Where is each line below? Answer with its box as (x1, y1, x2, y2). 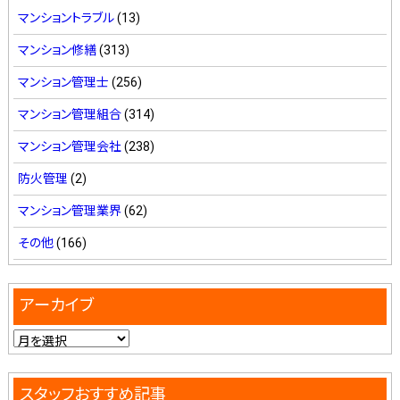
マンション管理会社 (17, 138, 121, 154)
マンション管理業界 (17, 203, 121, 218)
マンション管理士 (17, 74, 109, 89)
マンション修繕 (17, 42, 96, 57)
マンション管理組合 (17, 106, 121, 121)
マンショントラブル (17, 10, 114, 25)
